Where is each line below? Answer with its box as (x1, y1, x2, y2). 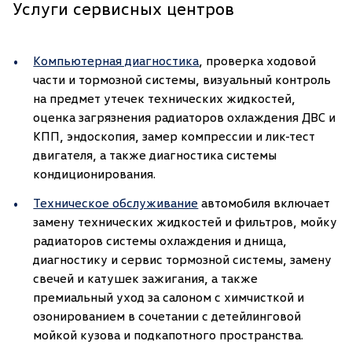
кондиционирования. (33, 166, 156, 181)
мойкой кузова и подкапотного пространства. (33, 326, 304, 343)
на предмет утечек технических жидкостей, (33, 90, 296, 106)
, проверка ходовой (199, 53, 317, 68)
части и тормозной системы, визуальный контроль (33, 71, 332, 87)
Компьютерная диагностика (33, 53, 200, 68)
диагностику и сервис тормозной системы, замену (33, 251, 332, 267)
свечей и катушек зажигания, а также (33, 269, 258, 286)
